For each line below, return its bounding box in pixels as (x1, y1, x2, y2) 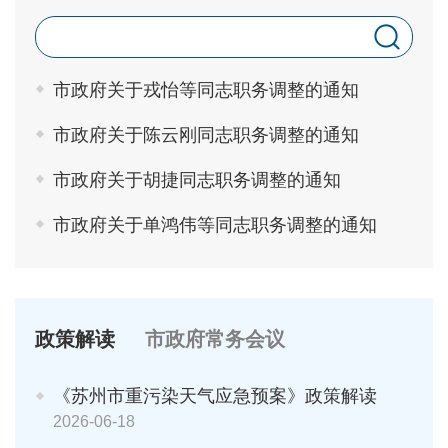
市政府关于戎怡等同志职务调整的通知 (53, 79, 359, 100)
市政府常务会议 (145, 327, 285, 350)
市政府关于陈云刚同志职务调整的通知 (53, 124, 359, 145)
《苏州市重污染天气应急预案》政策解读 (53, 385, 377, 406)
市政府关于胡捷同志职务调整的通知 (53, 169, 341, 190)
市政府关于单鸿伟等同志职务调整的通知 (53, 214, 377, 235)
